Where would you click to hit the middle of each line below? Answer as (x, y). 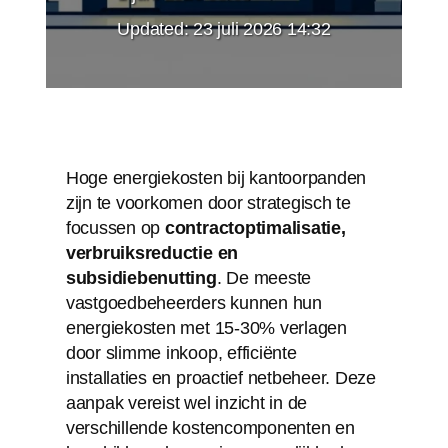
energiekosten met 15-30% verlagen (206, 327)
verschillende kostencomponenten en (210, 427)
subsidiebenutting (141, 277)
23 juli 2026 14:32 (262, 29)
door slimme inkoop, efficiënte (181, 352)
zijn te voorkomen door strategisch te (208, 202)
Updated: (155, 29)
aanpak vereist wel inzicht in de (186, 402)
